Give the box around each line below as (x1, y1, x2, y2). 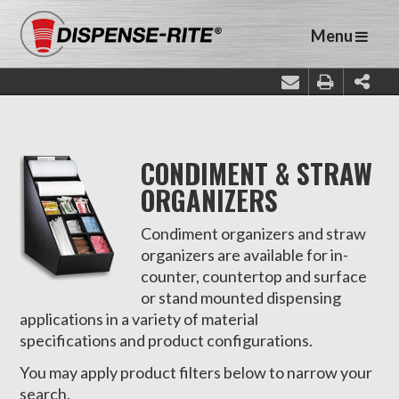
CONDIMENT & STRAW (141, 153, 373, 193)
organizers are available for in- (141, 245, 349, 265)
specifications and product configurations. (20, 330, 313, 350)
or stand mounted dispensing (141, 288, 342, 307)
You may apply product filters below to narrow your (20, 362, 373, 382)
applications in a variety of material (20, 309, 259, 329)
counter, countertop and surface (141, 266, 368, 286)
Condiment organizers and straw (141, 224, 367, 243)
